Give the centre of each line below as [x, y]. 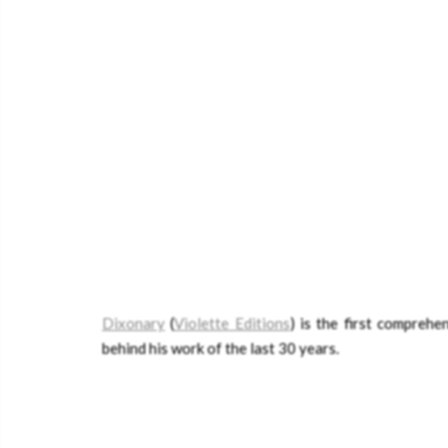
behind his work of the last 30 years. [220, 348]
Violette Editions [232, 323]
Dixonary [133, 323]
